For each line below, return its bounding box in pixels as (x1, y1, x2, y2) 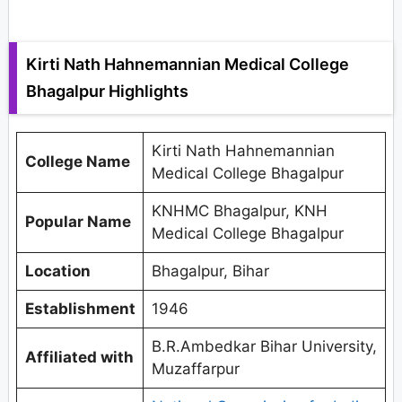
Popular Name (24, 212, 131, 231)
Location (24, 261, 91, 280)
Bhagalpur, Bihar (151, 261, 269, 280)
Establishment (24, 299, 135, 318)
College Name (24, 152, 130, 170)
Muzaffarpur (151, 359, 240, 378)
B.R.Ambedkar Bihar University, (151, 336, 377, 355)
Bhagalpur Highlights (26, 81, 188, 100)
